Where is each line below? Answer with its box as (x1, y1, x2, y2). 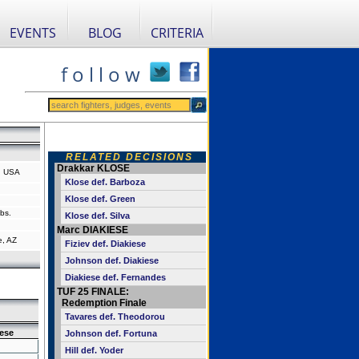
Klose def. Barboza (64, 177, 145, 187)
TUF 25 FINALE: (56, 286, 129, 297)
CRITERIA (151, 24, 204, 42)
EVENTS (10, 24, 56, 42)
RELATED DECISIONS (65, 151, 193, 163)
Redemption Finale (56, 297, 147, 309)
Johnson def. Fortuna (64, 329, 157, 338)
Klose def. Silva (64, 211, 130, 220)
